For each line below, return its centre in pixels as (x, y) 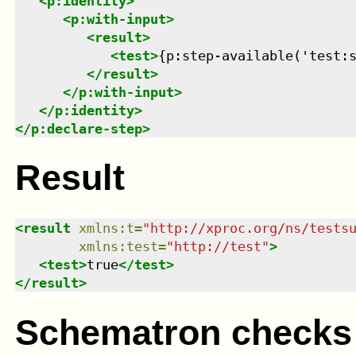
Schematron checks (183, 332)
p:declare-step (86, 128)
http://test (217, 247)
